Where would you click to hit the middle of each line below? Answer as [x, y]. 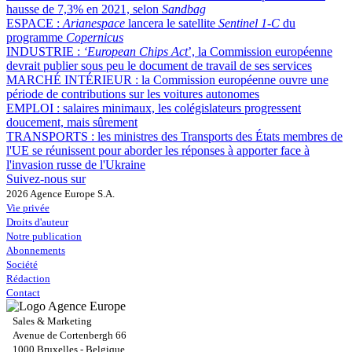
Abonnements [36, 250]
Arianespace [94, 23]
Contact [23, 292]
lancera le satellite [172, 23]
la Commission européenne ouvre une [235, 79]
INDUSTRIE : [45, 51]
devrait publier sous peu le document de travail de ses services [159, 65]
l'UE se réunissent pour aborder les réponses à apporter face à [158, 150]
